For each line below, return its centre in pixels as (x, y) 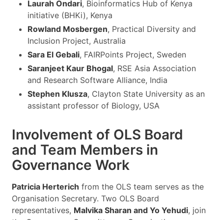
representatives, (43, 210)
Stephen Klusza (57, 94)
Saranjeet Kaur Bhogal (70, 68)
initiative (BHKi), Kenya (70, 15)
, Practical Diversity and (152, 29)
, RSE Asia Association (154, 68)
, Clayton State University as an (146, 94)
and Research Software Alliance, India (97, 80)
